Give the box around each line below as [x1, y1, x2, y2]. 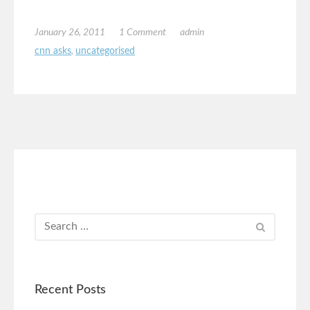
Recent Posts [35, 283, 106, 296]
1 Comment [119, 27, 166, 37]
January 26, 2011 [35, 27, 105, 37]
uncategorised [75, 46, 135, 56]
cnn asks [35, 46, 71, 56]
